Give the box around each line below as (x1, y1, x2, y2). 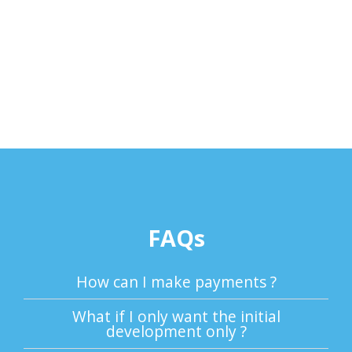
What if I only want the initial (71, 306, 280, 328)
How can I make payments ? (75, 271, 277, 293)
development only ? (105, 321, 247, 343)
